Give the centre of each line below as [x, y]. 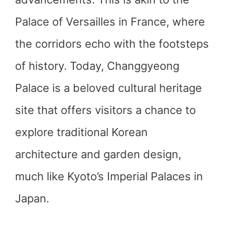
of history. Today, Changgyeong [97, 66]
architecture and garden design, [98, 154]
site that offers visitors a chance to [105, 110]
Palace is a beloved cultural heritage [108, 88]
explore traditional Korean [81, 132]
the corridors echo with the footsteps [112, 44]
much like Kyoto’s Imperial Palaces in [109, 176]
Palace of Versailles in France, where [110, 22]
